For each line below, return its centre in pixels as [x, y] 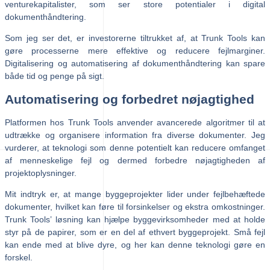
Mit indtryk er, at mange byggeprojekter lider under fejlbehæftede [135, 194]
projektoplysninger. [41, 173]
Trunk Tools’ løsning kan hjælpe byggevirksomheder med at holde [135, 219]
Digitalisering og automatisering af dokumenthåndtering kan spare [135, 63]
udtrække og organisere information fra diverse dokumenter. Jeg [135, 135]
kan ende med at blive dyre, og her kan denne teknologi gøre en [135, 244]
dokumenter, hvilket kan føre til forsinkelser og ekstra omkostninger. [135, 206]
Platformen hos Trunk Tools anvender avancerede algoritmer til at [135, 122]
